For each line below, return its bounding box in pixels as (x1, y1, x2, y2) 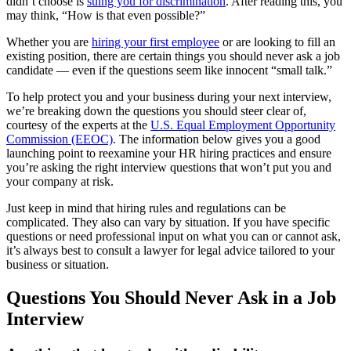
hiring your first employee (92, 34, 219, 49)
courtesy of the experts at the (6, 118, 150, 132)
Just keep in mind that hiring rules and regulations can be (6, 201, 286, 215)
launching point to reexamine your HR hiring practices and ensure (6, 146, 331, 160)
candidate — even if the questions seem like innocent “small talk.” (6, 63, 332, 77)
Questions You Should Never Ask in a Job (6, 287, 336, 308)
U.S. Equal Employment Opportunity (150, 118, 335, 132)
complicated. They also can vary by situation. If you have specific (6, 215, 330, 229)
